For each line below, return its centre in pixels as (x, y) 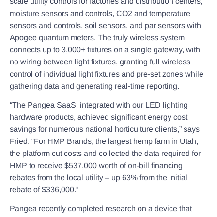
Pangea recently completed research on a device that (101, 209)
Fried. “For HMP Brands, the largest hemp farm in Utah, (104, 141)
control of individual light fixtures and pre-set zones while (107, 74)
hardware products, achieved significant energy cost (99, 117)
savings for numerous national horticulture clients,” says (105, 129)
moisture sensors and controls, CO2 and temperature (100, 13)
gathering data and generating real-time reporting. (94, 86)
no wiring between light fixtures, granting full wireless (100, 62)
